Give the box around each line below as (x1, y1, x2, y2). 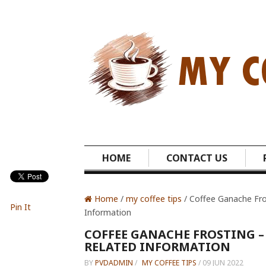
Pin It (10, 201, 31, 213)
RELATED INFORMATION (84, 239, 230, 255)
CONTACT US (166, 151, 227, 164)
